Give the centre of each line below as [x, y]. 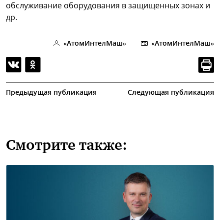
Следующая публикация [171, 92]
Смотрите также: [67, 146]
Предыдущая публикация [51, 92]
